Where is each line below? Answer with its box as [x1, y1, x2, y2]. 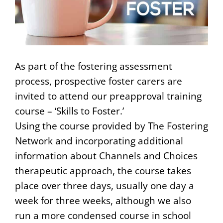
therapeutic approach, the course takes [15, 163, 191, 177]
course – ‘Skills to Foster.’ [15, 104, 124, 117]
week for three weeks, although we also [15, 193, 191, 207]
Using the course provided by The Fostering [15, 118, 208, 132]
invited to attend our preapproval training [15, 89, 202, 103]
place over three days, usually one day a [15, 178, 194, 192]
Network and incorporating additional [15, 133, 183, 147]
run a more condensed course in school [15, 208, 191, 222]
